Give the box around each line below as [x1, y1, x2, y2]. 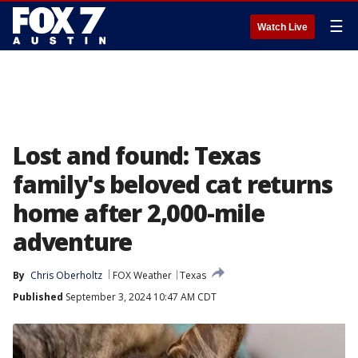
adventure [13, 225, 133, 258]
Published [13, 290, 63, 304]
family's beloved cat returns [13, 168, 332, 201]
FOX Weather [113, 268, 172, 282]
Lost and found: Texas [13, 139, 261, 172]
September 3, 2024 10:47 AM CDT [63, 290, 217, 304]
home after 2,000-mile [13, 197, 265, 229]
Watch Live [257, 22, 308, 33]
